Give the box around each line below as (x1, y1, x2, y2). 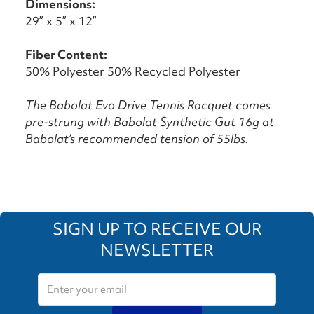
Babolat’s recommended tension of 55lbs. (25, 130, 249, 147)
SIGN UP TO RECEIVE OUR (52, 218, 262, 240)
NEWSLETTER (100, 239, 214, 261)
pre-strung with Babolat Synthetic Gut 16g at (25, 114, 274, 130)
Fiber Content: (25, 46, 107, 63)
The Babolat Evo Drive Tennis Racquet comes (25, 97, 271, 114)
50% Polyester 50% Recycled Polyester (25, 63, 240, 80)
